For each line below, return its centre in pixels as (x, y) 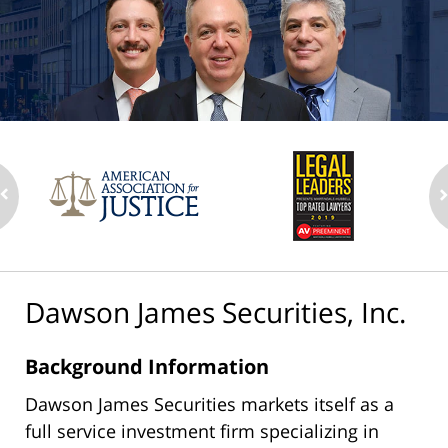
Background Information (147, 366)
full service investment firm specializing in (202, 430)
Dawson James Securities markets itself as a (209, 403)
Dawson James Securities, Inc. (215, 312)
